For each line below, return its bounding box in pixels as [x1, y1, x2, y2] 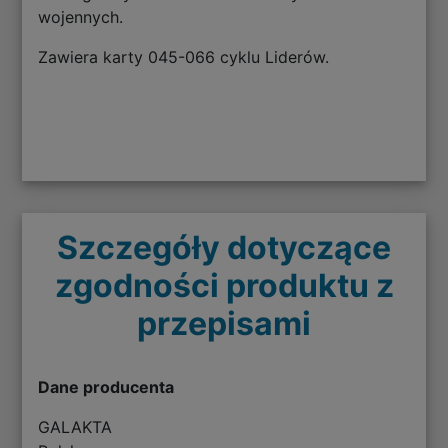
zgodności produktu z [54, 266, 394, 306]
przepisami [137, 304, 311, 344]
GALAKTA [38, 417, 113, 438]
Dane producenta [38, 377, 175, 398]
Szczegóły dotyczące [57, 228, 391, 268]
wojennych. [38, 7, 124, 28]
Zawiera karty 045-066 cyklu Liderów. [38, 47, 330, 68]
